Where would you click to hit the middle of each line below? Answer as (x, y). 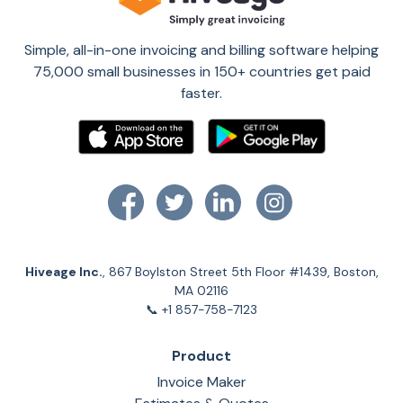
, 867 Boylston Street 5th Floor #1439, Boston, (240, 271)
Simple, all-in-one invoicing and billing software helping (201, 49)
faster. (201, 93)
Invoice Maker (201, 381)
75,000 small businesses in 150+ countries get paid (201, 71)
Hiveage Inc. (63, 271)
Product (201, 355)
